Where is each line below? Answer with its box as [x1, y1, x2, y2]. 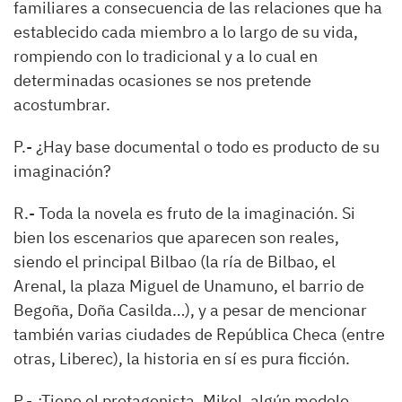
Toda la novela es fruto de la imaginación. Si [39, 203, 355, 223]
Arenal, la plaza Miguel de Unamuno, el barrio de [13, 275, 364, 296]
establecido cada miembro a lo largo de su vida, [13, 22, 358, 42]
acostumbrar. [13, 94, 110, 115]
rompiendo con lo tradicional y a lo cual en [13, 46, 318, 66]
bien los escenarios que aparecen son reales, [13, 227, 339, 248]
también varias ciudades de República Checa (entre [13, 324, 385, 345]
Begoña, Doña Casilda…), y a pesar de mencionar [13, 300, 367, 320]
